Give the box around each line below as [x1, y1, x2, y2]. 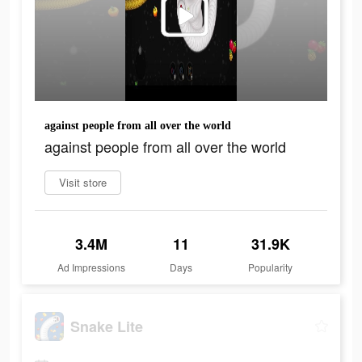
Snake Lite [70, 315, 143, 337]
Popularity [248, 260, 293, 275]
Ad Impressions [57, 260, 126, 275]
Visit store [59, 175, 107, 191]
